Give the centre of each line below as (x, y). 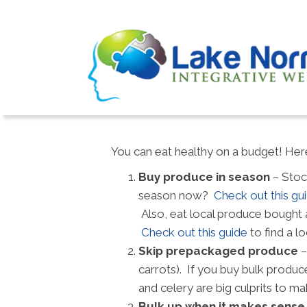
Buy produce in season (204, 177)
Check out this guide (194, 232)
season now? (176, 195)
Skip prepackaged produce (218, 251)
